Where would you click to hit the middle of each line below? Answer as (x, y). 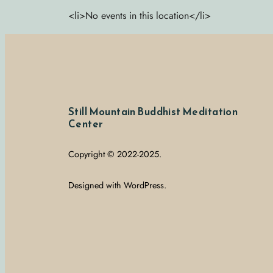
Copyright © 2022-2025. (115, 154)
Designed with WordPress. (117, 186)
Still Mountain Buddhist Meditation (153, 112)
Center (86, 124)
